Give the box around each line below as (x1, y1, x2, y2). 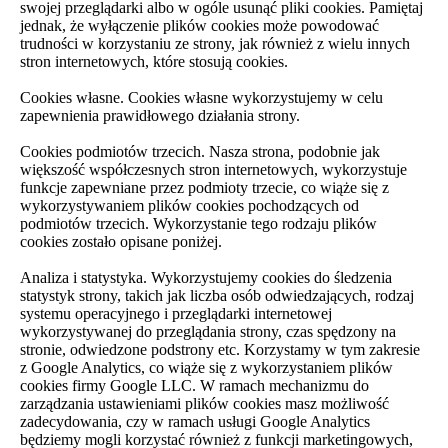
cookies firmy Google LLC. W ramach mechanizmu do (20, 377, 369, 394)
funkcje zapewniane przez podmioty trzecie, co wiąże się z (20, 179, 389, 196)
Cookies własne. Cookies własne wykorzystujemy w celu (20, 89, 383, 106)
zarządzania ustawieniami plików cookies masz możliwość (20, 395, 389, 412)
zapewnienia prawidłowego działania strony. (20, 107, 300, 124)
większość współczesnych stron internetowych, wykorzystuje (20, 161, 407, 178)
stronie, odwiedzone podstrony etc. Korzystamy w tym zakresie (20, 341, 420, 358)
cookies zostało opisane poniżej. (20, 233, 222, 250)
